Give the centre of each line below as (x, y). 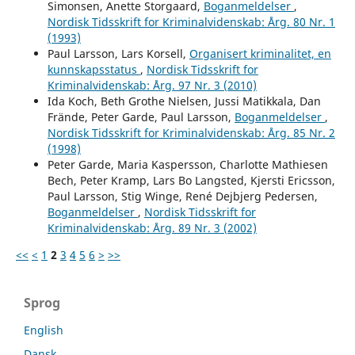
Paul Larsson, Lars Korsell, (118, 53)
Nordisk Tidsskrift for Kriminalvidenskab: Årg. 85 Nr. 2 (191, 132)
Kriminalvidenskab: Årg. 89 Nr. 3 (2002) (152, 227)
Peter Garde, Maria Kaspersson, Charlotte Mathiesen (187, 164)
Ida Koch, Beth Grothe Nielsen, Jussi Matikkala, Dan (184, 101)
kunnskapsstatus (94, 69)
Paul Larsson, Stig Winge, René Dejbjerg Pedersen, (182, 196)
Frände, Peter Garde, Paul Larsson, (141, 116)
